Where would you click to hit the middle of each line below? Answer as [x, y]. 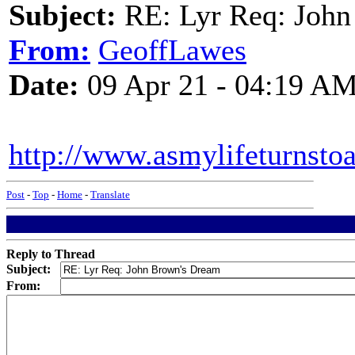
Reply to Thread [51, 254]
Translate [110, 195]
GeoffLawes [172, 50]
